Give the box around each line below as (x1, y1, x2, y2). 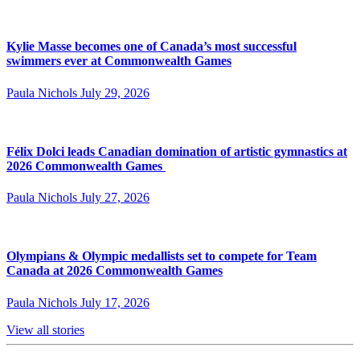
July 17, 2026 (80, 295, 149, 309)
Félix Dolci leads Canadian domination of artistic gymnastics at (6, 144, 347, 158)
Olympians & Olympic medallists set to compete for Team (6, 249, 317, 264)
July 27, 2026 (80, 190, 149, 205)
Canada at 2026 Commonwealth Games (6, 264, 223, 278)
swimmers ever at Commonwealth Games (6, 54, 231, 68)
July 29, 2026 (80, 85, 149, 100)
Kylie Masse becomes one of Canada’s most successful (6, 39, 297, 54)
